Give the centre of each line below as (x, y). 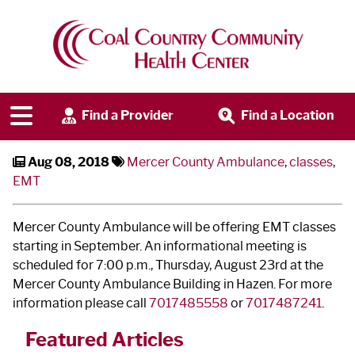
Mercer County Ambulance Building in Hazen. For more (172, 284)
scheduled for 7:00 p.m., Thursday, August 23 (144, 265)
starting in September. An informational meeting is (160, 246)
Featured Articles (105, 339)
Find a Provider (127, 116)
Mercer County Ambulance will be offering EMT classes (174, 227)
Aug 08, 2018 (69, 162)
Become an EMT (97, 60)
